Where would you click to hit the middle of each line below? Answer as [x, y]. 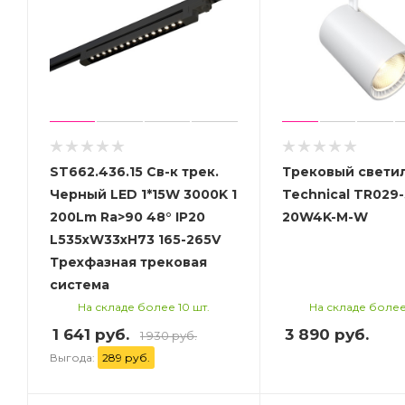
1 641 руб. [91, 334]
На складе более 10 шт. [143, 306]
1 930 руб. [169, 335]
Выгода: [74, 357]
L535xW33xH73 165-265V [135, 239]
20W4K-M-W [325, 217]
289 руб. [126, 357]
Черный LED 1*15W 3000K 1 [143, 194]
